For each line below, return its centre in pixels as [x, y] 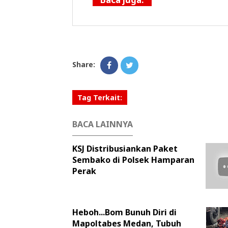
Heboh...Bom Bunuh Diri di [124, 212]
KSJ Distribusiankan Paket [125, 148]
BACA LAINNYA [103, 124]
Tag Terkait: [100, 97]
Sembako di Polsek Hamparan [133, 160]
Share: [84, 64]
